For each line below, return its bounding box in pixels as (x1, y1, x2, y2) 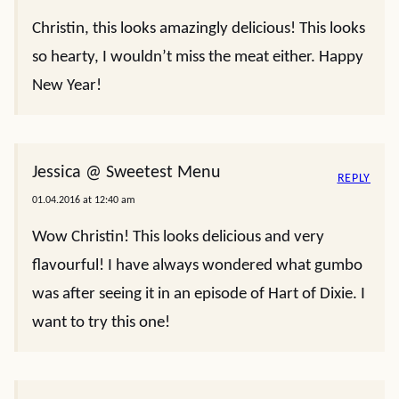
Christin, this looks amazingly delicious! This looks (32, 20, 365, 37)
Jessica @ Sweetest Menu (32, 164, 221, 182)
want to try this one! (32, 314, 170, 331)
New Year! (32, 77, 102, 94)
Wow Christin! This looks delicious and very (32, 229, 324, 246)
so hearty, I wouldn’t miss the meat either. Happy (32, 49, 363, 66)
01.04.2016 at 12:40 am (32, 195, 135, 206)
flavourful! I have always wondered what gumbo (32, 257, 362, 274)
